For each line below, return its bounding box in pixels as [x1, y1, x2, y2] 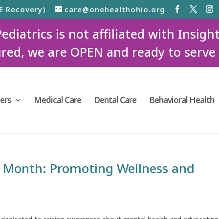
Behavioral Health [149, 94, 214, 106]
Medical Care [34, 94, 81, 106]
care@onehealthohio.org [65, 4, 165, 15]
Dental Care [94, 94, 136, 106]
